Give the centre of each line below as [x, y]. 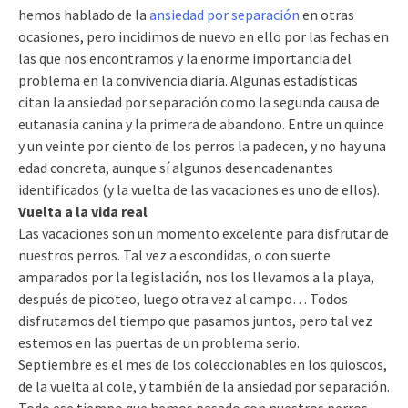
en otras [327, 15]
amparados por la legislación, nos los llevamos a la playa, [196, 277]
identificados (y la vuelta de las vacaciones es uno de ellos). [199, 190]
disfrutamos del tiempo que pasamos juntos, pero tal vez [195, 321]
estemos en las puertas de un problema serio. [159, 343]
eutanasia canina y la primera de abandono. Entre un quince [201, 124]
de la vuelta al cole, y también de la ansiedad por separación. [204, 387]
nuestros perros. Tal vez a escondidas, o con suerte [174, 255]
